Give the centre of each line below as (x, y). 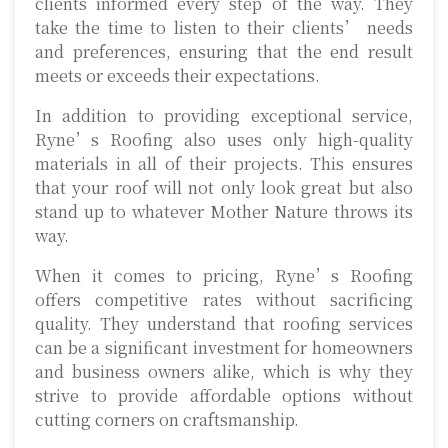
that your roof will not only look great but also (224, 188)
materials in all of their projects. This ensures (224, 164)
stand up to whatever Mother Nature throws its (224, 212)
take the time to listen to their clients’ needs (224, 28)
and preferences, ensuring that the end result (224, 52)
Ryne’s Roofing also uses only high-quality (224, 140)
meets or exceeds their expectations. (177, 76)
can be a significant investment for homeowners (224, 348)
